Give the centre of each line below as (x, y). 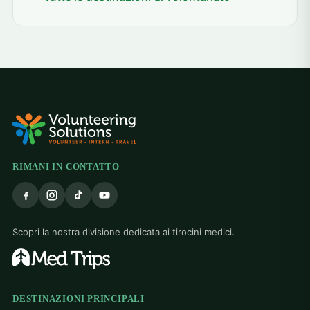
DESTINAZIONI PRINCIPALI (79, 299)
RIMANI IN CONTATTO (66, 167)
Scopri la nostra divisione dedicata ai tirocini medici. (124, 232)
